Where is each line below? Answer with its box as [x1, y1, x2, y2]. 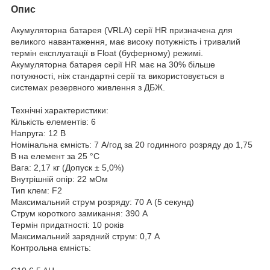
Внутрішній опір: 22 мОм [11, 174, 108, 184]
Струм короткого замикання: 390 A [11, 208, 148, 218]
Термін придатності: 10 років [11, 219, 124, 230]
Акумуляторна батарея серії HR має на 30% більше [11, 59, 215, 69]
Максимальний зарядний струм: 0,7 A [11, 231, 160, 241]
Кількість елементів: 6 [11, 116, 96, 127]
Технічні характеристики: [11, 105, 108, 115]
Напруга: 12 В [11, 128, 66, 138]
